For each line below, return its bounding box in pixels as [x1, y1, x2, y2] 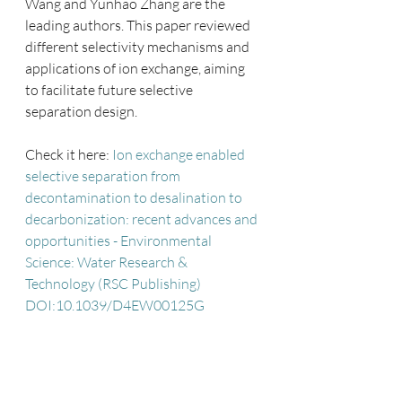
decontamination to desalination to [25, 188, 245, 206]
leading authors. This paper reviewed [25, 16, 253, 34]
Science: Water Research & [25, 253, 190, 271]
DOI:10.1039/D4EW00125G [25, 296, 205, 314]
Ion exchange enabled [112, 145, 248, 163]
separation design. [25, 102, 140, 120]
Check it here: [25, 145, 112, 163]
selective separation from [25, 167, 183, 185]
